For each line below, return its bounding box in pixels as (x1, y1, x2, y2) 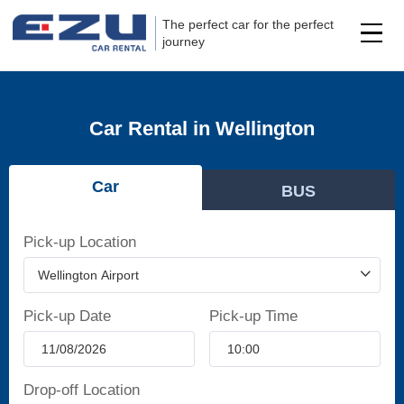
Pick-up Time (208, 307, 298, 325)
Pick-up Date (23, 307, 112, 325)
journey (162, 33, 206, 49)
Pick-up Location (23, 233, 137, 251)
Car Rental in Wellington (89, 117, 315, 140)
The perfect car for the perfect (162, 16, 335, 32)
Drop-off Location (23, 381, 141, 399)
